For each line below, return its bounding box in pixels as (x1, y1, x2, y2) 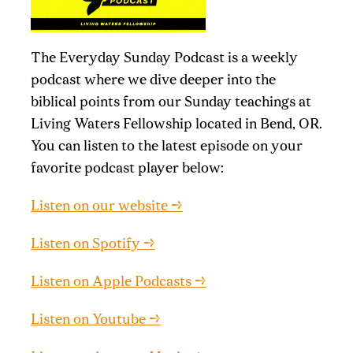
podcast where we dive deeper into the (30, 73, 276, 89)
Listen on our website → (30, 199, 183, 215)
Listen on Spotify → (30, 237, 155, 253)
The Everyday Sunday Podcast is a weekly (30, 51, 298, 67)
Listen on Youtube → (30, 313, 161, 329)
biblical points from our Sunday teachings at (30, 95, 311, 111)
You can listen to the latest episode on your (30, 139, 303, 155)
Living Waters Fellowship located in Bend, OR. (30, 117, 322, 133)
